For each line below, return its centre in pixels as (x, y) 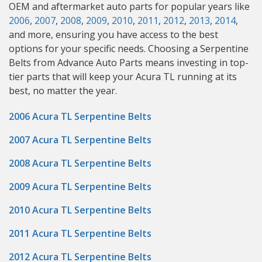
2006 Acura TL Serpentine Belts (80, 116)
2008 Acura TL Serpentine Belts (80, 163)
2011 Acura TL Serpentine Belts (80, 233)
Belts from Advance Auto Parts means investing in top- (129, 63)
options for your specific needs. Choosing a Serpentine (129, 49)
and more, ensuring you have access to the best (113, 35)
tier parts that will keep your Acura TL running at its (123, 77)
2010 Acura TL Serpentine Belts (80, 210)
